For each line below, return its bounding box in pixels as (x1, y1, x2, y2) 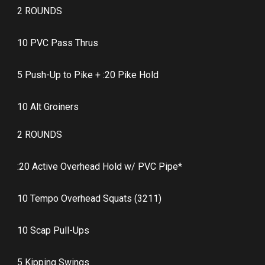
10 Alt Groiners (17, 101, 79, 113)
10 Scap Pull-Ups (17, 225, 89, 237)
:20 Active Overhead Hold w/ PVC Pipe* (17, 161, 182, 173)
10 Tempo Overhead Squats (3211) (17, 193, 161, 205)
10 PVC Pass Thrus (17, 37, 98, 49)
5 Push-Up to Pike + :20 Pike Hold (17, 69, 159, 81)
